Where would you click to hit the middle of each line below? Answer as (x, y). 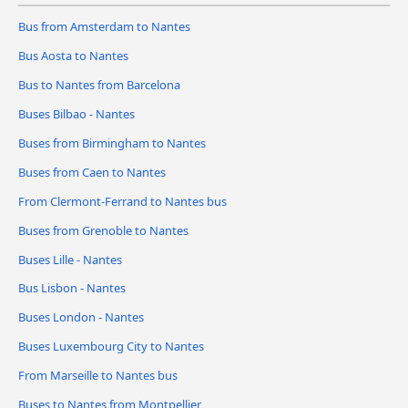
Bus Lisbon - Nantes (72, 288)
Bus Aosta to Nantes (73, 55)
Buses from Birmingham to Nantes (112, 143)
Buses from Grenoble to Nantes (103, 230)
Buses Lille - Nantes (70, 259)
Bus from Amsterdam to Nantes (104, 26)
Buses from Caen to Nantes (92, 172)
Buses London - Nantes (81, 317)
